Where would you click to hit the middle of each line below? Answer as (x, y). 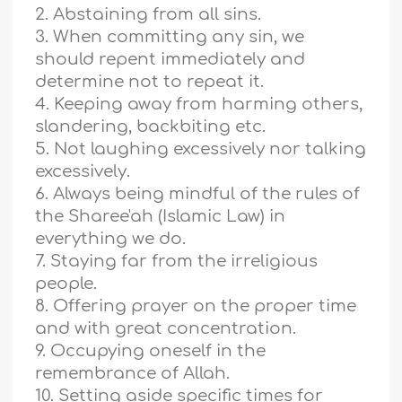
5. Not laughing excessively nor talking (201, 149)
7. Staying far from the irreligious (177, 262)
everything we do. (113, 239)
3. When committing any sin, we (170, 37)
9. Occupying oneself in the (151, 351)
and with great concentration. (166, 329)
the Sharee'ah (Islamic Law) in (161, 217)
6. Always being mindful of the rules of (198, 194)
